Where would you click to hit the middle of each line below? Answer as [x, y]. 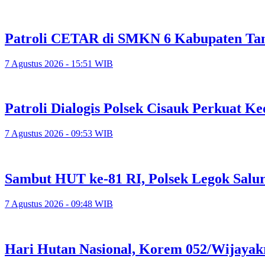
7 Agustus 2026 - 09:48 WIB [59, 204]
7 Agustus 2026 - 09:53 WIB [59, 134]
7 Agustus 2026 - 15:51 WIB [59, 63]
